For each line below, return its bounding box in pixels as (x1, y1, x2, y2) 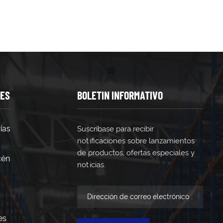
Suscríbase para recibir (77, 124, 154, 133)
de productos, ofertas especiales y (77, 148, 195, 157)
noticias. (77, 160, 106, 169)
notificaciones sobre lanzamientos (77, 136, 195, 145)
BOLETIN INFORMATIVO (77, 88, 163, 102)
